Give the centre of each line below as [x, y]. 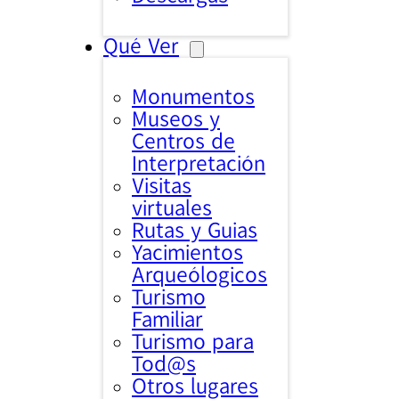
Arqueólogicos [199, 275]
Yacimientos [187, 253]
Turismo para [193, 342]
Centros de [183, 142]
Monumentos [193, 97]
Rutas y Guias [195, 231]
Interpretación [199, 164]
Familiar [167, 320]
